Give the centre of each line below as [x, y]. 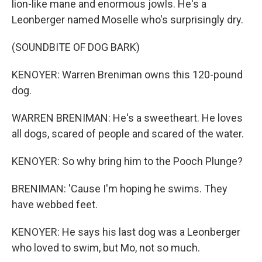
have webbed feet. [55, 204]
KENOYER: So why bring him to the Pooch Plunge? [127, 161]
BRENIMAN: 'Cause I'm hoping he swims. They [120, 189]
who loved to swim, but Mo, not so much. [106, 248]
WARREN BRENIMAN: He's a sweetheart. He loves [127, 118]
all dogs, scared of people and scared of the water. [128, 134]
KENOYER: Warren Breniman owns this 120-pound [127, 75]
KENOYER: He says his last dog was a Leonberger [126, 232]
